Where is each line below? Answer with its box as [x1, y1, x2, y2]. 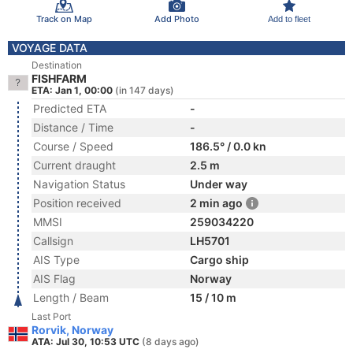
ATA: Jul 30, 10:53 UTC [32, 336, 142, 347]
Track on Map [35, 13, 92, 24]
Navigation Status [33, 177, 125, 191]
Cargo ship [190, 253, 249, 266]
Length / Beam [33, 291, 109, 304]
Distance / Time [33, 121, 113, 134]
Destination [32, 59, 82, 71]
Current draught [33, 158, 116, 172]
